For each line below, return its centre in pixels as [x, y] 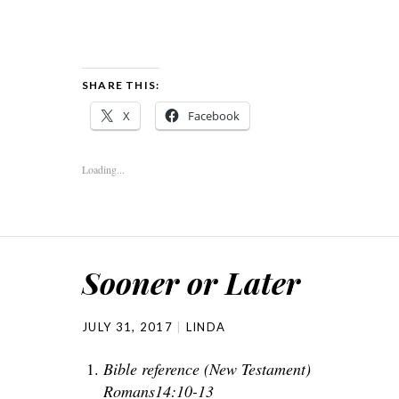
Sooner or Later [191, 282]
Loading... [103, 169]
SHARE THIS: [121, 85]
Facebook [214, 116]
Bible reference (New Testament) [207, 369]
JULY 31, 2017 [127, 327]
